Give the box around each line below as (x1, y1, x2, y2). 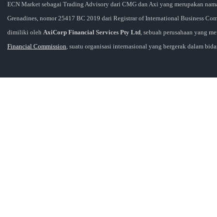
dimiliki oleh (7, 28, 43, 36)
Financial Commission (7, 42, 66, 50)
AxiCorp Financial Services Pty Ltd (43, 28, 140, 36)
